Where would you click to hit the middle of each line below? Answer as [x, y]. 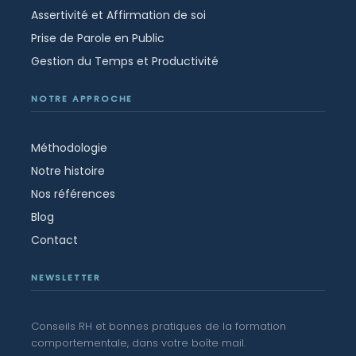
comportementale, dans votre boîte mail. [138, 342]
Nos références [73, 193]
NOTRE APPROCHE [82, 98]
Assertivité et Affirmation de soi [118, 15]
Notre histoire [68, 170]
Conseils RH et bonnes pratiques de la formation [159, 326]
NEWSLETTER [66, 277]
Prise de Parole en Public [98, 38]
